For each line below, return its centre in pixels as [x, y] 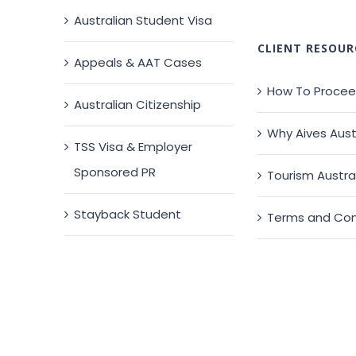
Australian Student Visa [143, 20]
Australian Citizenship [138, 104]
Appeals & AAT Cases [138, 62]
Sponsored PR [115, 172]
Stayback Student [128, 214]
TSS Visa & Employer [133, 147]
